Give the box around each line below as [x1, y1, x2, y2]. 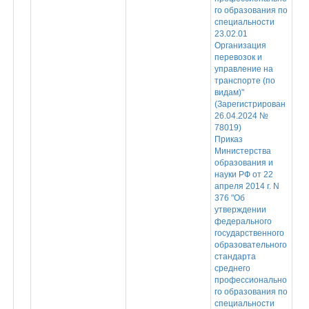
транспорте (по [214, 76, 275, 86]
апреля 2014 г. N [214, 181, 279, 191]
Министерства [214, 146, 271, 156]
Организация [214, 41, 266, 50]
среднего [214, 263, 250, 273]
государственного [214, 228, 284, 238]
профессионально [214, 275, 287, 285]
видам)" [214, 88, 244, 97]
